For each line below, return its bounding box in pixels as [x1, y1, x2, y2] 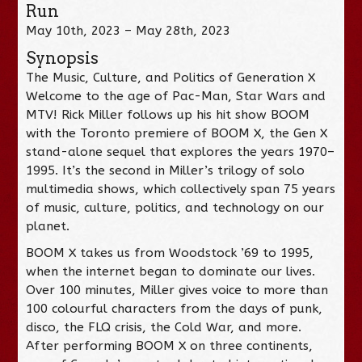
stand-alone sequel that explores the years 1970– [26, 144, 335, 159]
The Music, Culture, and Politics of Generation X [26, 69, 316, 85]
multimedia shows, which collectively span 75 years [26, 181, 336, 196]
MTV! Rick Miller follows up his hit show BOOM [26, 107, 310, 122]
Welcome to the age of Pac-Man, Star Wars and [26, 88, 326, 103]
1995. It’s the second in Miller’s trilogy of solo [26, 162, 305, 178]
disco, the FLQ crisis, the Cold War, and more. [26, 319, 302, 335]
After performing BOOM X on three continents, [26, 338, 314, 353]
